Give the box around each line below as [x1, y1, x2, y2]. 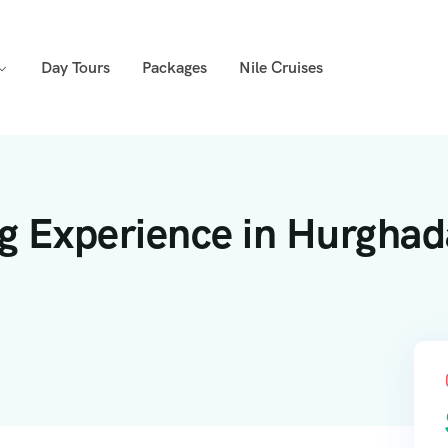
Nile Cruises [238, 56, 323, 78]
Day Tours [40, 56, 110, 78]
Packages [141, 56, 207, 78]
